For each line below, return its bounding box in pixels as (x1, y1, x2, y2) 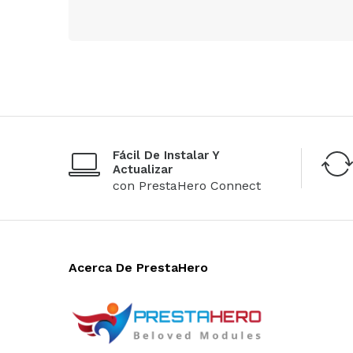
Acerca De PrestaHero (69, 259, 208, 275)
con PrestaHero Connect (113, 177, 261, 193)
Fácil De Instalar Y (113, 147, 219, 162)
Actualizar (113, 162, 173, 176)
